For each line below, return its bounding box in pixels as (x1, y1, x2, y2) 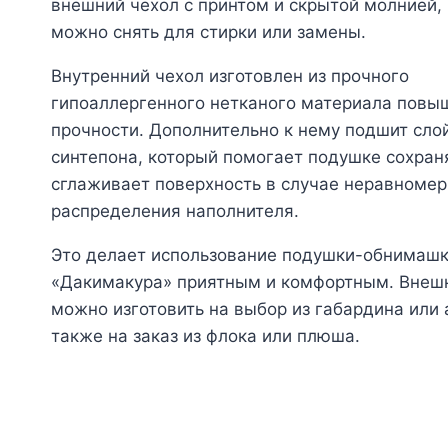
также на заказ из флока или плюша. (51, 325, 360, 346)
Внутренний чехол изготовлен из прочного (51, 65, 409, 86)
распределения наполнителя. (51, 200, 299, 221)
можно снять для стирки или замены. (51, 21, 366, 42)
